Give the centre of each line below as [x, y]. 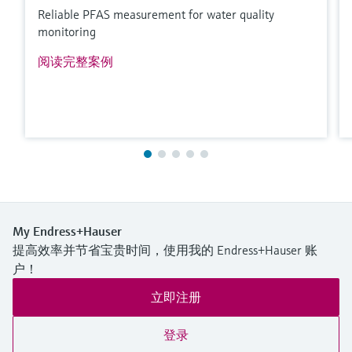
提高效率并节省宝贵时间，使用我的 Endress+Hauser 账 [165, 250]
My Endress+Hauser [67, 231]
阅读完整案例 [75, 62]
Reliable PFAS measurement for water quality [156, 15]
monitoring [67, 32]
